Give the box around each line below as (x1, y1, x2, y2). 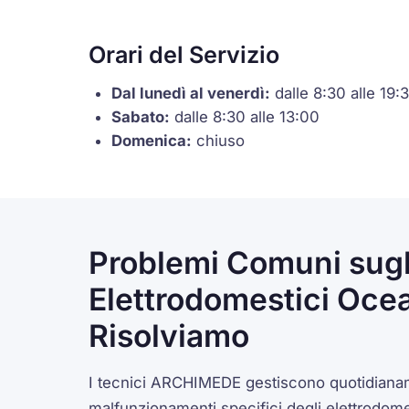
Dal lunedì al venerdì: (111, 83, 271, 102)
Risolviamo (89, 316, 250, 354)
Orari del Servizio (89, 41, 280, 69)
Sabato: (111, 107, 171, 126)
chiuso (192, 131, 246, 150)
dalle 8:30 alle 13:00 (170, 107, 320, 126)
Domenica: (111, 131, 193, 150)
